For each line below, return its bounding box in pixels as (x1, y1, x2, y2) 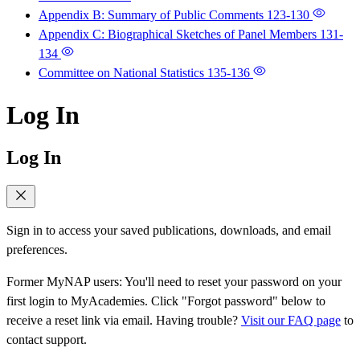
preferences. (6, 243, 67, 257)
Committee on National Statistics (39, 66, 207, 80)
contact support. (6, 333, 87, 347)
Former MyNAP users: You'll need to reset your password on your (6, 275, 342, 289)
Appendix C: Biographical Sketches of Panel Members (39, 27, 320, 42)
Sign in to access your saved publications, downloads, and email (6, 223, 331, 238)
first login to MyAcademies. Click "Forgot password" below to (6, 294, 325, 309)
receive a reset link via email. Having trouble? (6, 313, 241, 328)
